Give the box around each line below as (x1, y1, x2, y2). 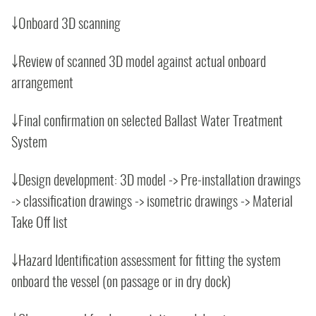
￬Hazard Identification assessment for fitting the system (11, 255, 281, 269)
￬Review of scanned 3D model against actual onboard (11, 56, 266, 70)
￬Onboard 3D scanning (11, 18, 121, 32)
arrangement (11, 77, 73, 91)
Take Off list (11, 217, 68, 231)
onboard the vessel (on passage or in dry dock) (11, 276, 231, 290)
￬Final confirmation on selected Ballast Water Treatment (11, 115, 283, 129)
